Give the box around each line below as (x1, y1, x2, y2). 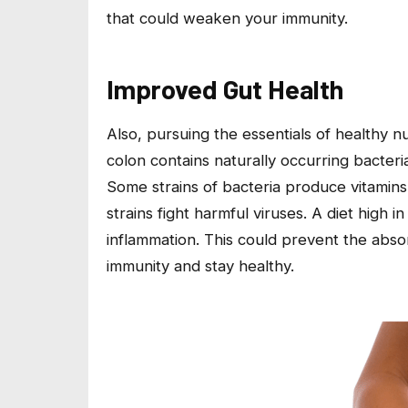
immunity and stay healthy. (107, 256, 299, 275)
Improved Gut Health (107, 73, 343, 106)
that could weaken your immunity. (107, 9, 348, 28)
